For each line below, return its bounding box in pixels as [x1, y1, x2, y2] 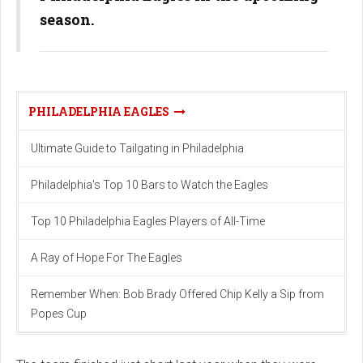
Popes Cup [31, 307, 87, 320]
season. [40, 10, 94, 29]
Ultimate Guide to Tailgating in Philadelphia [31, 142, 244, 155]
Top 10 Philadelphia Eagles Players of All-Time [31, 215, 265, 228]
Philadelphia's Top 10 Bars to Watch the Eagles [31, 178, 268, 191]
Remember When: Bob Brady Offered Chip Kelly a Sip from [31, 288, 324, 301]
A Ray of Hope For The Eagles [31, 251, 182, 264]
